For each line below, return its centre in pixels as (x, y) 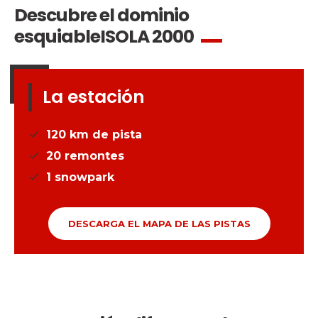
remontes (94, 156)
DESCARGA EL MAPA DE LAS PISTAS (159, 224)
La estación (94, 97)
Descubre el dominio (102, 15)
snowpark (83, 177)
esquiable (57, 37)
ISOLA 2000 (147, 37)
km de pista (106, 135)
